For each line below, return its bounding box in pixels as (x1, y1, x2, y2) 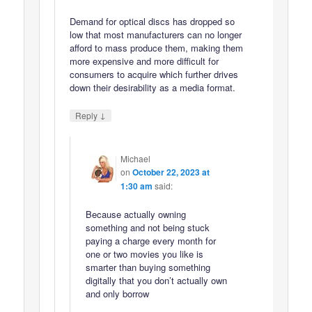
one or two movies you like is (85, 247, 203, 260)
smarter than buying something (85, 260, 210, 274)
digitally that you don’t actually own (85, 273, 227, 287)
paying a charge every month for (85, 233, 216, 247)
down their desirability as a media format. (70, 81, 236, 95)
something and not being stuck (85, 220, 210, 234)
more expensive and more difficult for (70, 54, 219, 68)
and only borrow (85, 286, 149, 300)
